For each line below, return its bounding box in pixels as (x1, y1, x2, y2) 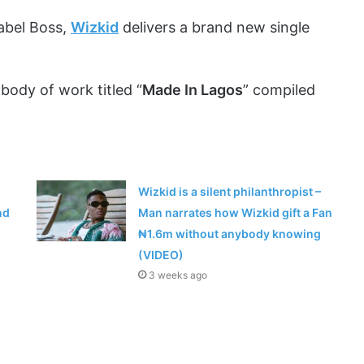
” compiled (243, 81, 315, 99)
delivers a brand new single (119, 19, 310, 37)
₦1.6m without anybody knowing (138, 227, 322, 241)
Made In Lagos (142, 81, 243, 99)
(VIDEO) (138, 248, 184, 262)
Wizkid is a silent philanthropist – (138, 184, 322, 199)
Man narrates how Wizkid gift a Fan (138, 206, 333, 220)
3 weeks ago (149, 269, 208, 282)
